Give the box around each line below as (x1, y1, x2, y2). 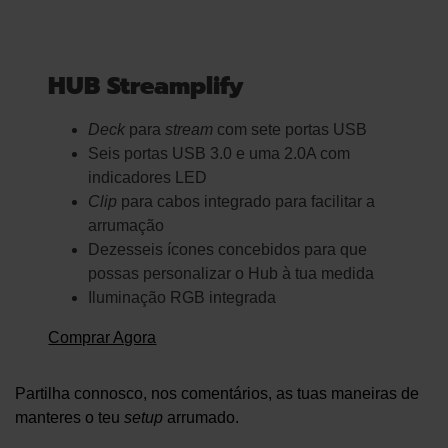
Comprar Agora (48, 329, 157, 346)
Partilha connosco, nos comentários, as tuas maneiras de (15, 385, 419, 402)
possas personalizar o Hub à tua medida (88, 265, 375, 282)
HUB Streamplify (48, 68, 245, 104)
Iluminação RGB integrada (88, 289, 277, 306)
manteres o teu (15, 409, 124, 426)
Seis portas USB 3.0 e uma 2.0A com (88, 145, 351, 162)
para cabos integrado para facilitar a (117, 193, 376, 210)
